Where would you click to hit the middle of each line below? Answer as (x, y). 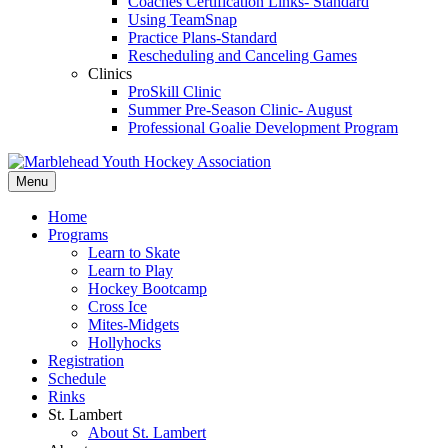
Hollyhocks (124, 342)
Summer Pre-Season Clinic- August (240, 109)
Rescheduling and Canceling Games (242, 55)
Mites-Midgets (133, 324)
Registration (86, 360)
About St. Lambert (147, 432)
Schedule (77, 378)
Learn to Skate (134, 252)
